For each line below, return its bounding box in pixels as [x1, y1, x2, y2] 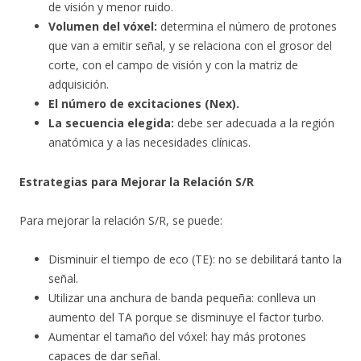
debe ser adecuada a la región [174, 115, 334, 131]
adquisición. [48, 77, 109, 92]
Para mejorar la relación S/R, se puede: [19, 213, 222, 228]
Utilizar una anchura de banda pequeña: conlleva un [48, 290, 316, 305]
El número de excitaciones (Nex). [48, 96, 239, 111]
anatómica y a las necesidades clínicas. [48, 135, 251, 150]
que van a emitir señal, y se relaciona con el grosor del [48, 38, 332, 53]
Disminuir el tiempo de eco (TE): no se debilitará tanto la [48, 251, 342, 267]
